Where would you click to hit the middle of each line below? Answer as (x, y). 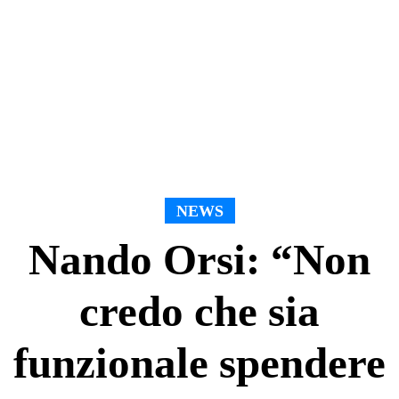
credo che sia (199, 311)
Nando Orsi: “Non (199, 259)
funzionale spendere (199, 362)
